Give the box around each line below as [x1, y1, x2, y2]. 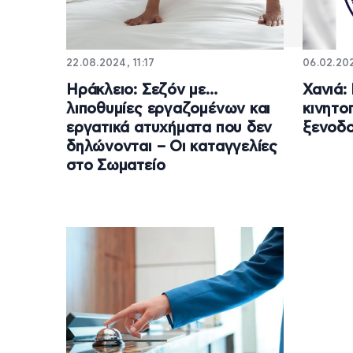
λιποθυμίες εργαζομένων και [66, 101, 271, 117]
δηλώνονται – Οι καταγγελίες [66, 139, 278, 154]
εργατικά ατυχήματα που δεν [66, 120, 273, 136]
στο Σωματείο [66, 158, 165, 173]
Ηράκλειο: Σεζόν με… [66, 82, 217, 98]
